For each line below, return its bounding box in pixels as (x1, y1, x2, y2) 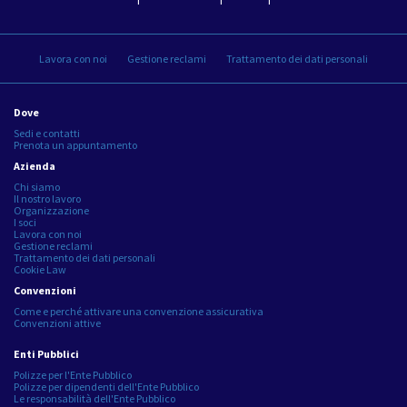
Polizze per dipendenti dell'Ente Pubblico (14, 379, 199, 393)
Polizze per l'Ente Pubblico (14, 367, 132, 382)
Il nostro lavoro (14, 191, 81, 205)
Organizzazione (14, 203, 89, 217)
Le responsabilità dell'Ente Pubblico (14, 391, 175, 405)
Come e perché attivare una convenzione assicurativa (14, 303, 263, 318)
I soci (14, 214, 36, 229)
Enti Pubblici (14, 346, 79, 361)
